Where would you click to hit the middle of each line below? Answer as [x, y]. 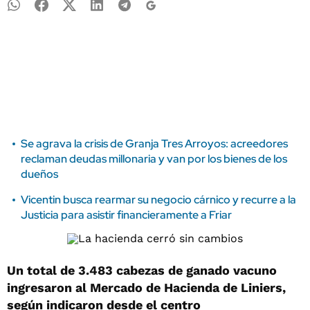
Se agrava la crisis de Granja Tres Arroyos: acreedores [154, 144]
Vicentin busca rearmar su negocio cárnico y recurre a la [158, 200]
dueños [39, 174]
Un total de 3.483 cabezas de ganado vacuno [142, 270]
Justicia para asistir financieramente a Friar [126, 215]
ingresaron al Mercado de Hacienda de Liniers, [146, 288]
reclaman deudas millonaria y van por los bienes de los [154, 159]
